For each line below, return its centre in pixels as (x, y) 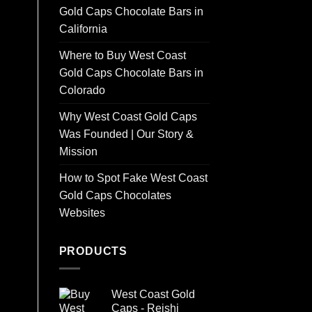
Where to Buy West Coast (122, 56)
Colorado (82, 91)
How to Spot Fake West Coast (133, 178)
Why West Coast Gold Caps (128, 117)
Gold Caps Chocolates (115, 196)
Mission (78, 152)
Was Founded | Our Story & (126, 134)
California (83, 29)
